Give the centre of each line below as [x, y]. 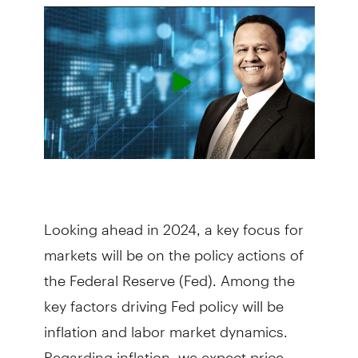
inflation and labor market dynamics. [165, 324]
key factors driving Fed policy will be [163, 299]
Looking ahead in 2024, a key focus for [173, 222]
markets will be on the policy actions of [173, 248]
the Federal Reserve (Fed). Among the [169, 273]
